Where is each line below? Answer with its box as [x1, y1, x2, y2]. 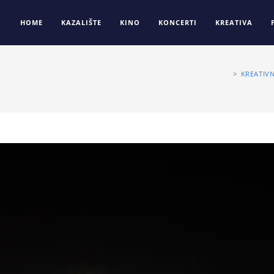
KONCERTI [158, 18, 197, 27]
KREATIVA [215, 18, 253, 27]
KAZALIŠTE [61, 18, 102, 27]
